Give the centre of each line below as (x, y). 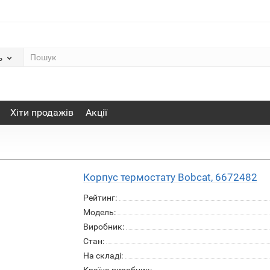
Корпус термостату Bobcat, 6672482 (171, 177)
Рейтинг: (100, 198)
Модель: (100, 212)
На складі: (103, 256)
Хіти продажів (42, 112)
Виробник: (104, 227)
